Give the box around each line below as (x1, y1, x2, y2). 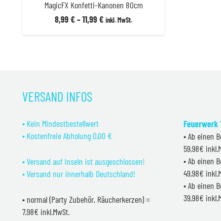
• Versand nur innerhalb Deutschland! (22, 168, 136, 179)
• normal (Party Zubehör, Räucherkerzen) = (22, 193, 150, 205)
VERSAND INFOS (22, 88, 92, 104)
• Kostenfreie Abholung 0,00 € (22, 130, 112, 141)
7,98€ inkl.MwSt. (22, 206, 70, 217)
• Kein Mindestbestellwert (22, 117, 99, 129)
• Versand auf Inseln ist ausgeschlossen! (22, 155, 145, 167)
